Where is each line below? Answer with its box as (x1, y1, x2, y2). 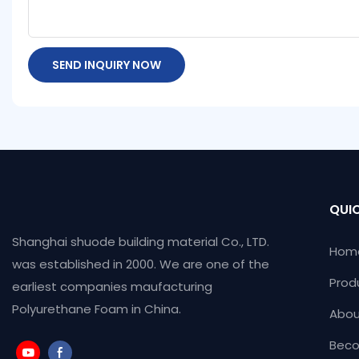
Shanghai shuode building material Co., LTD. (12, 233, 269, 251)
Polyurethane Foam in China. (12, 301, 184, 318)
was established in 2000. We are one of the (12, 256, 269, 273)
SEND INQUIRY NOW (52, 56, 161, 73)
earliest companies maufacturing (12, 278, 212, 296)
